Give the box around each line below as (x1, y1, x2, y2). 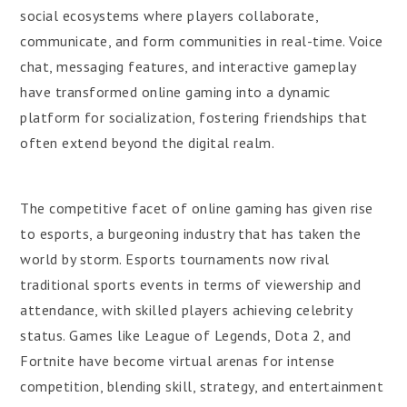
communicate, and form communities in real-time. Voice (20, 32, 383, 50)
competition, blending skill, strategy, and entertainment (20, 377, 384, 395)
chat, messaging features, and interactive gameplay (20, 57, 356, 75)
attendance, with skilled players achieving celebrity (20, 301, 352, 319)
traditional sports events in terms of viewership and (20, 275, 362, 293)
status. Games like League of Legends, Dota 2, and (20, 326, 352, 344)
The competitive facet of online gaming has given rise (20, 199, 373, 217)
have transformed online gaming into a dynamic (20, 83, 331, 101)
